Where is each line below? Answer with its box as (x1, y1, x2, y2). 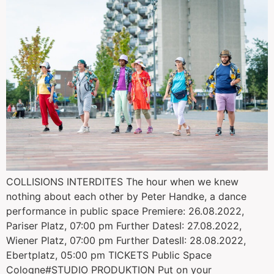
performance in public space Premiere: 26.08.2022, (6, 205, 244, 218)
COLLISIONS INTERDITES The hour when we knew (6, 176, 239, 188)
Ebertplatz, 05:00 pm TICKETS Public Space (6, 249, 212, 262)
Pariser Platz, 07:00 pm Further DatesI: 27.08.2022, (6, 220, 242, 232)
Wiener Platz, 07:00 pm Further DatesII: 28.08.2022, (6, 234, 246, 247)
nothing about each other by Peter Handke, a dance (6, 190, 246, 203)
